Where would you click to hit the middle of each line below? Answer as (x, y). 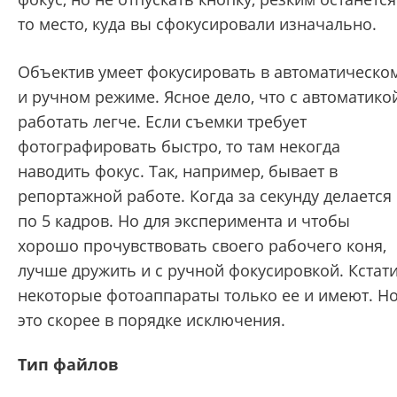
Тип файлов (68, 365)
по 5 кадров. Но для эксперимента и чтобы (184, 221)
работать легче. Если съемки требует (162, 122)
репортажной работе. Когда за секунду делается (205, 196)
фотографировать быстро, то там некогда (179, 147)
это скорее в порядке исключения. (152, 320)
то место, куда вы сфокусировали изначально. (197, 24)
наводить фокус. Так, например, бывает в (178, 171)
